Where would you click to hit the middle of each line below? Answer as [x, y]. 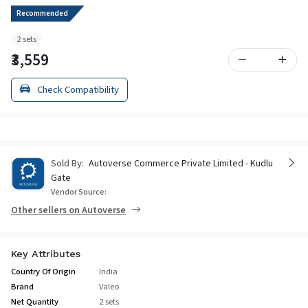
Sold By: [67, 163]
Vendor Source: [79, 191]
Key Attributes [46, 253]
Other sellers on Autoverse [68, 210]
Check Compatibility [77, 89]
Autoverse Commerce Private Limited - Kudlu [180, 163]
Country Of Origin [43, 271]
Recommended [42, 13]
